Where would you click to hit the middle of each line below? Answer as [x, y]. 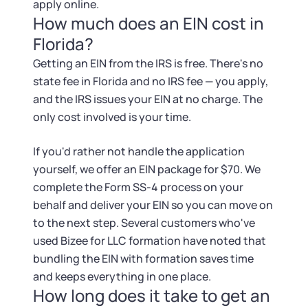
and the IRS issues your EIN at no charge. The [148, 99]
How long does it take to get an [152, 295]
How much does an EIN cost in [148, 23]
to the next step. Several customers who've [144, 223]
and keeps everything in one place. [122, 276]
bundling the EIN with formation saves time [143, 258]
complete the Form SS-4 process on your [138, 187]
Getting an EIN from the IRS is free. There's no [148, 63]
